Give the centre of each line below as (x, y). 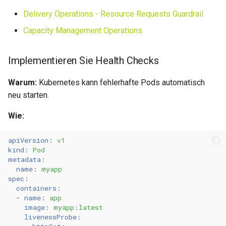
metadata (24, 159)
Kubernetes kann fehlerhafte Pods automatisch (121, 82)
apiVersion (28, 140)
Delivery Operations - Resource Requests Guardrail (113, 14)
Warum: (22, 82)
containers (36, 188)
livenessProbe (50, 217)
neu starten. (29, 95)
